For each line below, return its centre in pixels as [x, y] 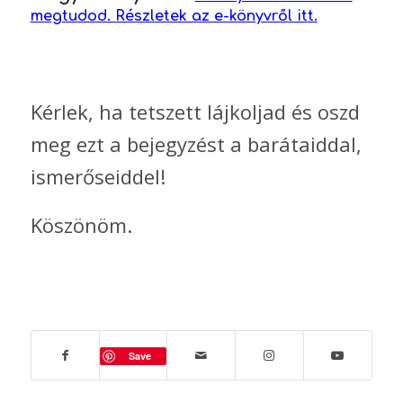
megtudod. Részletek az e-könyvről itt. [174, 17]
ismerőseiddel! [98, 176]
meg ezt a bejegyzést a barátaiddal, [196, 143]
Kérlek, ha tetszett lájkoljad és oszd [195, 111]
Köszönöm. [81, 225]
